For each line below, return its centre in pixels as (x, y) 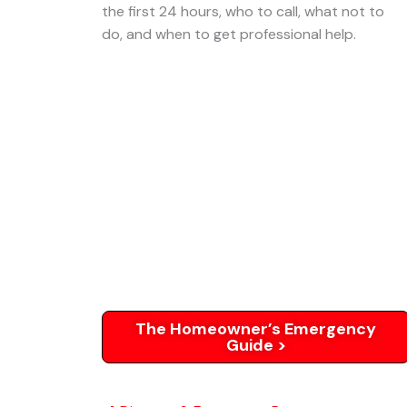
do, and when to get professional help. (229, 34)
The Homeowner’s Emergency (256, 329)
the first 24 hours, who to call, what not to (243, 11)
